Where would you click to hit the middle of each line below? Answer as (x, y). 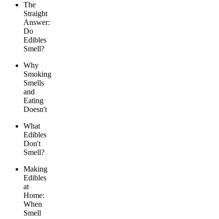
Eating (33, 101)
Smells (34, 83)
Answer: (37, 22)
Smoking (37, 74)
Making (35, 169)
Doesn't (35, 109)
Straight (35, 14)
